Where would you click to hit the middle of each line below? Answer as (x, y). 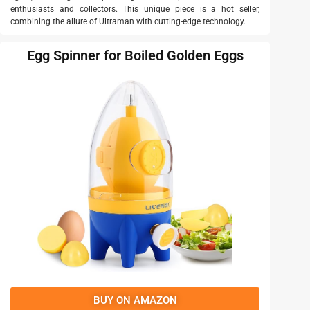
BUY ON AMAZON (135, 301)
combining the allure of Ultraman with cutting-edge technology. (128, 22)
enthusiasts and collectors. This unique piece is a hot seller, (135, 9)
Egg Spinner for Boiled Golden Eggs (135, 56)
